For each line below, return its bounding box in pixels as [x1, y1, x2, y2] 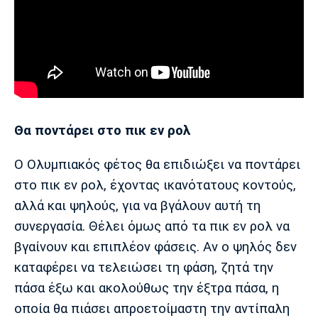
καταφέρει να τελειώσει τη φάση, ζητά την [14, 259, 273, 275]
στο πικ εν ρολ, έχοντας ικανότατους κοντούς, [14, 177, 296, 193]
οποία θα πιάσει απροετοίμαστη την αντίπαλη [14, 300, 290, 317]
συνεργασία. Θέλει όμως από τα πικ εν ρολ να [14, 218, 290, 234]
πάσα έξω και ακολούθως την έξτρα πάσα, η [14, 280, 279, 296]
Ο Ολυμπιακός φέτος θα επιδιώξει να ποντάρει [14, 156, 300, 172]
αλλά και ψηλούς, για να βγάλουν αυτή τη [14, 197, 261, 214]
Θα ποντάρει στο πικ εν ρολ [14, 122, 191, 138]
